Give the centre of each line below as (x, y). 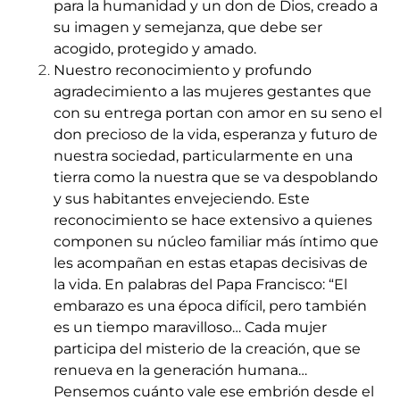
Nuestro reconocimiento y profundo (183, 71)
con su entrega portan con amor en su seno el (218, 113)
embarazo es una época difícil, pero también (210, 306)
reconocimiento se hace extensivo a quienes (213, 221)
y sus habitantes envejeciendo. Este (182, 199)
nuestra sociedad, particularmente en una (203, 156)
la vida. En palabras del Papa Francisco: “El (200, 285)
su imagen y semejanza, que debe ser (188, 28)
